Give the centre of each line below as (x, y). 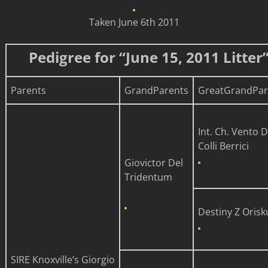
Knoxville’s (55, 260)
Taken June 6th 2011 (134, 22)
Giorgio (97, 260)
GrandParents (156, 91)
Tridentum (148, 177)
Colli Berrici (223, 146)
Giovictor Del (153, 163)
